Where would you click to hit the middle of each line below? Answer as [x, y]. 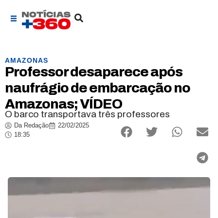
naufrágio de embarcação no [98, 88]
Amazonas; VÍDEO [64, 104]
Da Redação [31, 126]
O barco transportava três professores [87, 114]
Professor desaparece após [94, 72]
